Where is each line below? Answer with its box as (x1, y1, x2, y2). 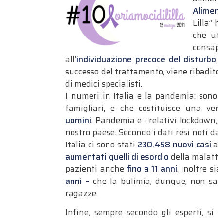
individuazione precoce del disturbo (76, 53, 217, 66)
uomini (65, 113, 91, 127)
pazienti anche (65, 162, 127, 175)
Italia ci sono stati (65, 138, 138, 151)
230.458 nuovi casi (137, 138, 211, 151)
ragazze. (65, 186, 98, 200)
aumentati (65, 150, 107, 163)
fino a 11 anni (126, 162, 178, 175)
